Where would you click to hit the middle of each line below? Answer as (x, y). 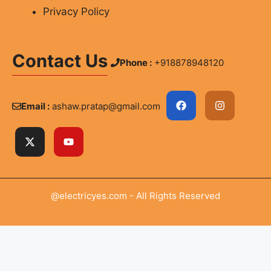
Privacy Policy (76, 11)
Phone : (136, 62)
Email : (35, 106)
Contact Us (60, 61)
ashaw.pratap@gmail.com (106, 106)
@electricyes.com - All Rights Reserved (135, 195)
